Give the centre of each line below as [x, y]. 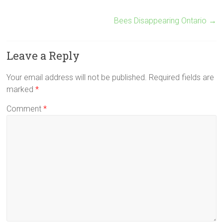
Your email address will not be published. [77, 77]
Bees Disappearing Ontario [161, 20]
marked [21, 89]
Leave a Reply [43, 55]
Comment [25, 109]
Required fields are [182, 77]
